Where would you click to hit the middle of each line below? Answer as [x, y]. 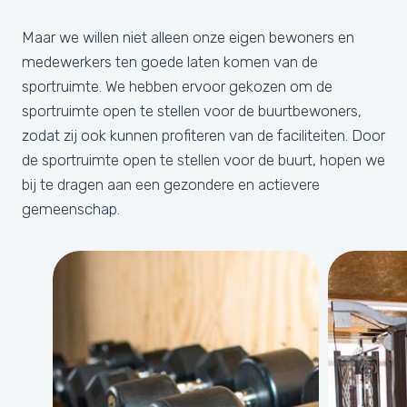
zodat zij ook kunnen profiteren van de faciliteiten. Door [203, 136]
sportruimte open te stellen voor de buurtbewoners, [192, 111]
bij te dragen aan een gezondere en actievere [171, 185]
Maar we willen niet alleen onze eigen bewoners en [188, 38]
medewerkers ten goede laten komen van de [170, 62]
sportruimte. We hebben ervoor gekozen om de [177, 87]
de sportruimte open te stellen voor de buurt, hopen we [203, 160]
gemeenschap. [71, 209]
